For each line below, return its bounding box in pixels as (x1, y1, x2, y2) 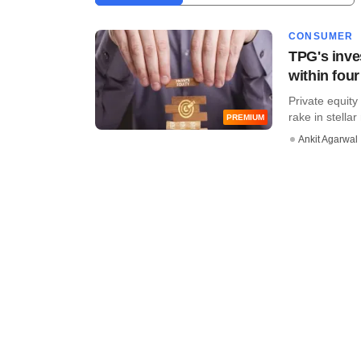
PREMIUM (226, 112, 264, 122)
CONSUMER (288, 31, 354, 42)
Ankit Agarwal (298, 133, 358, 145)
